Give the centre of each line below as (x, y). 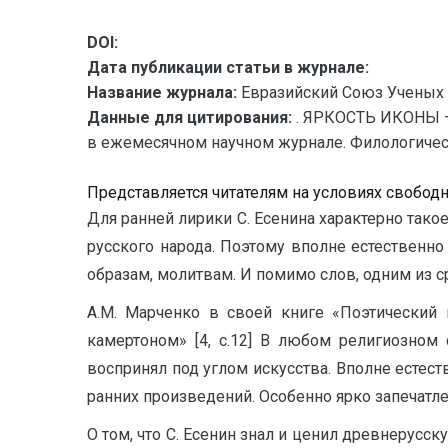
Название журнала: (162, 92)
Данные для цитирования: (191, 117)
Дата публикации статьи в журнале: (228, 67)
